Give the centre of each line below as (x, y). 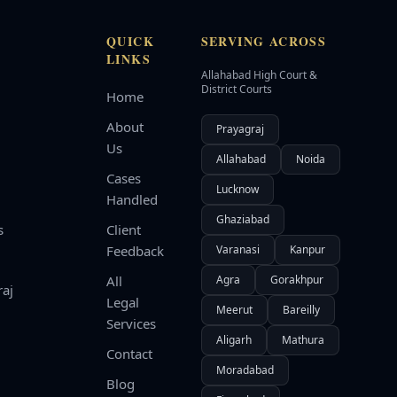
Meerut (234, 310)
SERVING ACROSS (264, 41)
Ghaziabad (242, 219)
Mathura (303, 340)
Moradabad (245, 370)
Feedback (135, 251)
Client (123, 230)
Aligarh (234, 340)
